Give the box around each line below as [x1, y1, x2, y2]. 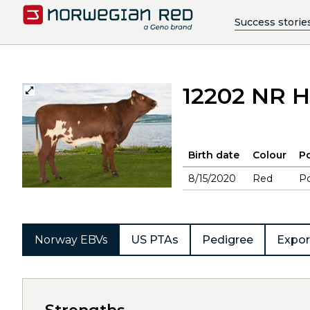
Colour [253, 149, 286, 161]
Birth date [188, 149, 239, 161]
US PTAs [131, 233, 179, 246]
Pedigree [202, 233, 253, 246]
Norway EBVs [35, 233, 107, 246]
